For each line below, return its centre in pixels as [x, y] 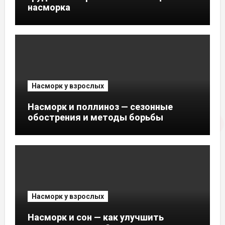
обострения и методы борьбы [95, 118]
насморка [49, 7]
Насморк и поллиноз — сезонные [100, 107]
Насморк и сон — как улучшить [95, 217]
